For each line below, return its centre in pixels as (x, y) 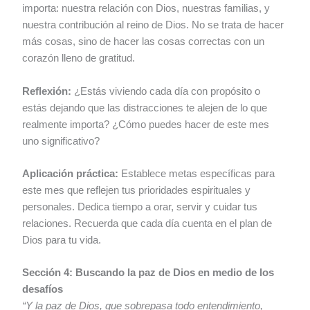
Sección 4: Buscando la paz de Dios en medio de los (148, 273)
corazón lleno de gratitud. (79, 58)
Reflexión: (47, 91)
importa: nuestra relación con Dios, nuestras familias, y (146, 9)
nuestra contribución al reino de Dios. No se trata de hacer (153, 25)
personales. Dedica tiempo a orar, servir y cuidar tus (140, 207)
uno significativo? (61, 141)
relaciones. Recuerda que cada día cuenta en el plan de (147, 223)
